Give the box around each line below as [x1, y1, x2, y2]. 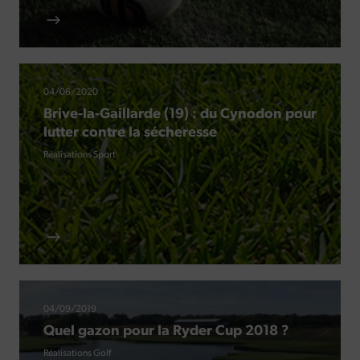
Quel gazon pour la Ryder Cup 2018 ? [43, 324, 289, 340]
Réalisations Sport [43, 150, 116, 161]
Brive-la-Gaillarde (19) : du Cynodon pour [43, 107, 317, 123]
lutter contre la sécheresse [43, 125, 217, 141]
